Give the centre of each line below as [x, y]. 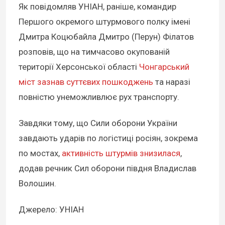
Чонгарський [164, 67]
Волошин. [37, 183]
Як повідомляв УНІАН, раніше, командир [97, 6]
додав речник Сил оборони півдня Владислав [107, 168]
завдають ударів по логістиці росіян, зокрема [108, 138]
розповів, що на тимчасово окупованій [94, 51]
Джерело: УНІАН [51, 209]
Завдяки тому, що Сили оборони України [98, 123]
